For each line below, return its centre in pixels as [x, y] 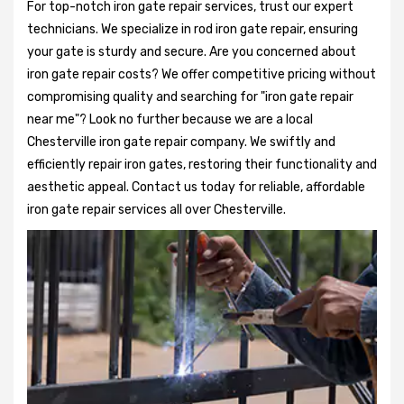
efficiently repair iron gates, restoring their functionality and [202, 164]
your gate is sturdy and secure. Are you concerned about [192, 51]
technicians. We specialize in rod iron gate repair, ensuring [193, 29]
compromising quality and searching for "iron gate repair [190, 96]
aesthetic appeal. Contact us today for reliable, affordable [196, 187]
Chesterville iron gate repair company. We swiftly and [181, 142]
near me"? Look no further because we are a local [170, 119]
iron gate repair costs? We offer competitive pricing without [202, 74]
